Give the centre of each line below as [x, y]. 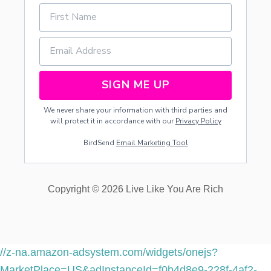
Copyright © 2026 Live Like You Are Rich [135, 189]
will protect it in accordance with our [113, 121]
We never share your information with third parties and [135, 110]
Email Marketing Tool [152, 142]
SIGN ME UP [135, 85]
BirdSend [100, 142]
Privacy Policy [198, 121]
